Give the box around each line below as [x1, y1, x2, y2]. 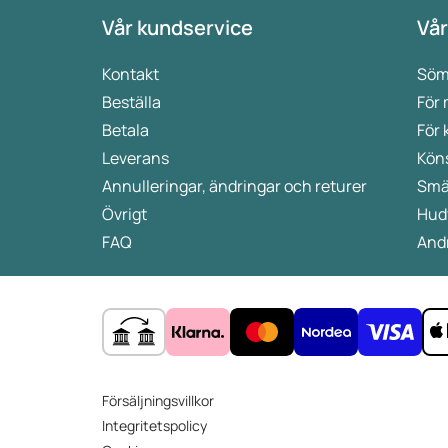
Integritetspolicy [102, 416, 207, 436]
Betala [102, 119, 149, 142]
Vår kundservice [102, 14, 253, 42]
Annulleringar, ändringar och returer [102, 175, 367, 198]
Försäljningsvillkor [102, 391, 214, 411]
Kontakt [102, 63, 159, 86]
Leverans [102, 147, 169, 170]
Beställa [102, 91, 161, 114]
